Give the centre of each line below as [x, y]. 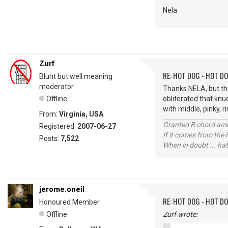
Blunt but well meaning [76, 76]
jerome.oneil [62, 189]
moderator [56, 87]
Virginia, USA [81, 114]
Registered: [58, 126]
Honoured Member [69, 202]
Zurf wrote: [180, 214]
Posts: [50, 138]
